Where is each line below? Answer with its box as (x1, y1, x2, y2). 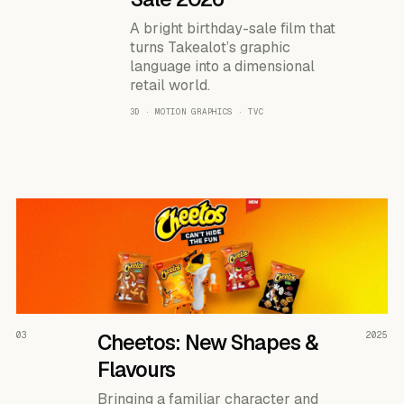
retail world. (129, 75, 210, 95)
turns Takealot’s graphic (129, 37, 290, 57)
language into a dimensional (129, 56, 315, 76)
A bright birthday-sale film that (129, 18, 335, 38)
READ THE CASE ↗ (295, 325, 376, 336)
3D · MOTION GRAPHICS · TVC (129, 106, 264, 117)
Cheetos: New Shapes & (96, 329, 319, 357)
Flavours (96, 356, 175, 384)
